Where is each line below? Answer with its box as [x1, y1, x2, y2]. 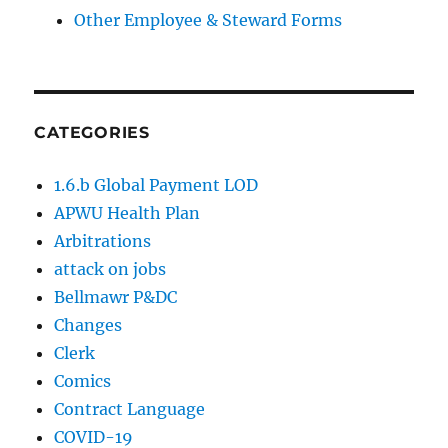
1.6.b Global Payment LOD [54, 175, 259, 196]
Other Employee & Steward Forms [74, 10, 343, 31]
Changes [54, 315, 123, 336]
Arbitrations [54, 231, 152, 252]
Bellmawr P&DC [54, 287, 178, 308]
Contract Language [54, 399, 206, 420]
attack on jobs [54, 259, 167, 280]
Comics [54, 371, 112, 392]
